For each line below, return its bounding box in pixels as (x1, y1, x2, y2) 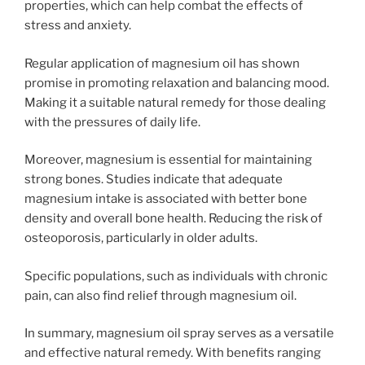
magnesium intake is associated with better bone (24, 191, 307, 206)
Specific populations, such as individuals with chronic (24, 268, 328, 284)
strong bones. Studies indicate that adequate (24, 172, 283, 187)
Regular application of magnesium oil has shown (24, 55, 300, 71)
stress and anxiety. (24, 18, 131, 33)
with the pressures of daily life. (24, 114, 200, 130)
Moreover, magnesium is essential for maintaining (24, 152, 312, 167)
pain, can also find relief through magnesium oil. (24, 288, 297, 303)
